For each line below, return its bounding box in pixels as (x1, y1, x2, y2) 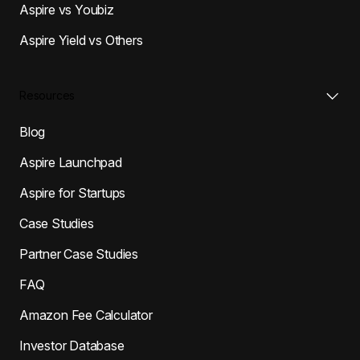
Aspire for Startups (19, 184, 126, 201)
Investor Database (19, 337, 125, 354)
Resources (19, 88, 76, 102)
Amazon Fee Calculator (19, 306, 153, 323)
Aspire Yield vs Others (19, 31, 143, 48)
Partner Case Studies (19, 245, 138, 262)
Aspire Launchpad (19, 153, 122, 170)
